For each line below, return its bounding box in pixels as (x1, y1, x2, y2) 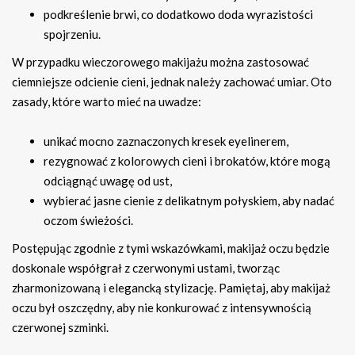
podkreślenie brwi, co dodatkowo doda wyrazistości (44, 7, 313, 22)
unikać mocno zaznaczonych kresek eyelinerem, (44, 134, 288, 149)
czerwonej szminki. (12, 320, 109, 335)
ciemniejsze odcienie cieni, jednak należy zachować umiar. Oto (12, 74, 332, 90)
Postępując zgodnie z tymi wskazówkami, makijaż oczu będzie (12, 241, 330, 256)
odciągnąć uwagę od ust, (44, 174, 172, 189)
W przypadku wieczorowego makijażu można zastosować (12, 55, 309, 70)
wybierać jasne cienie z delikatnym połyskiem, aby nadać (44, 193, 334, 208)
